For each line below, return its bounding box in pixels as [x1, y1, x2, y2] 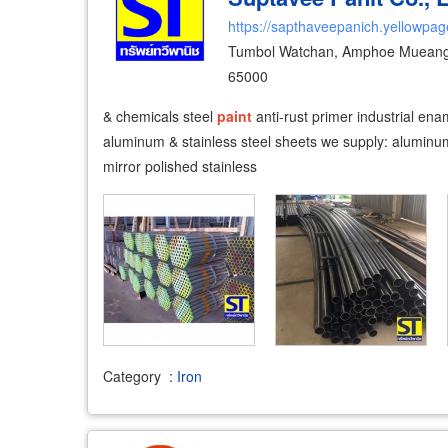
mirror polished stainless [103, 156, 257, 176]
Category [103, 365, 161, 386]
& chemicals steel [103, 106, 217, 126]
